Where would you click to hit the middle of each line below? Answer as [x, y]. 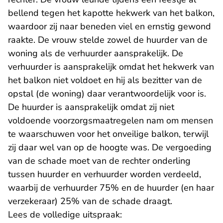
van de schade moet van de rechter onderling [99, 161]
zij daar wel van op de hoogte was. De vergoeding [110, 148]
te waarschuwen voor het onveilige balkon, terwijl [108, 134]
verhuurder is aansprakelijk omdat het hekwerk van [111, 67]
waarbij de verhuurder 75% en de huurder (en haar [111, 188]
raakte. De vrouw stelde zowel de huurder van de [108, 40]
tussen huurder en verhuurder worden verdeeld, [105, 174]
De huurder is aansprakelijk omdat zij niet [91, 107]
